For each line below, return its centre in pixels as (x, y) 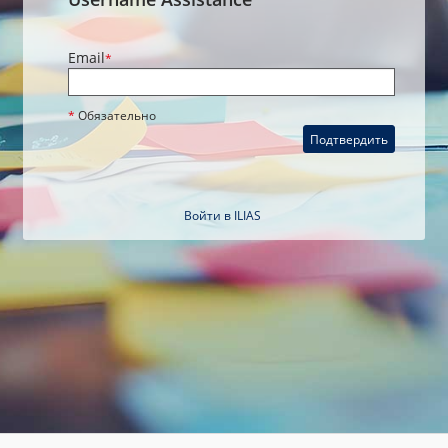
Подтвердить (348, 139)
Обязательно (116, 116)
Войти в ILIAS (222, 216)
